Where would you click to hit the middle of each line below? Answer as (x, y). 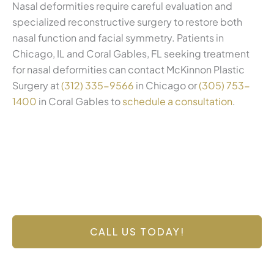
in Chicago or (166, 85)
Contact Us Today (137, 187)
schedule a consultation (177, 101)
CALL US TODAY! (137, 231)
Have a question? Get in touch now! (137, 207)
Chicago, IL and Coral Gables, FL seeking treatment (131, 53)
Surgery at (37, 85)
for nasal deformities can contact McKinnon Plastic (128, 69)
